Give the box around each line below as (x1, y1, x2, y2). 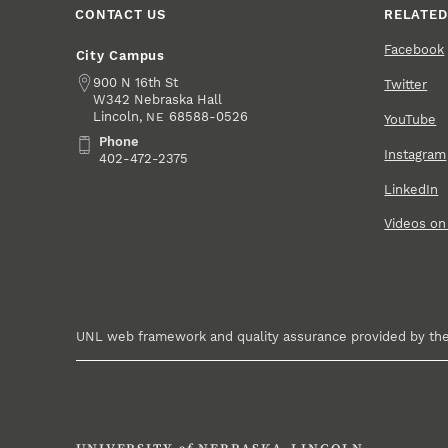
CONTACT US (75, 7, 166, 23)
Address (75, 74, 129, 90)
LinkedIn (384, 181, 439, 197)
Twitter (384, 76, 428, 92)
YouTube (384, 111, 437, 127)
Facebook (384, 41, 445, 57)
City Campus (75, 47, 165, 63)
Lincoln (93, 108, 140, 124)
